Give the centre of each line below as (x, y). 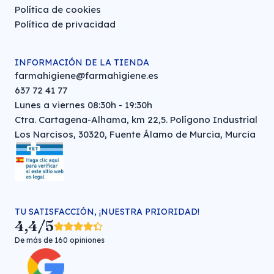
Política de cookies (58, 9)
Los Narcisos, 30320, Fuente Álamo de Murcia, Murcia (135, 134)
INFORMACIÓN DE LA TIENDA (82, 62)
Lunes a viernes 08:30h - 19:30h (83, 105)
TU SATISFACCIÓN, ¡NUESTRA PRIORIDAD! (107, 212)
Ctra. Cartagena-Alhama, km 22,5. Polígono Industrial (136, 120)
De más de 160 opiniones (60, 240)
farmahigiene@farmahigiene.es (87, 76)
